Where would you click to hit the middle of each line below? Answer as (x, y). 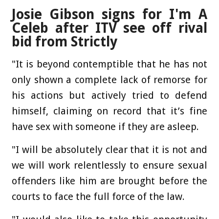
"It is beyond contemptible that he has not (109, 64)
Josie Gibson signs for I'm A (109, 15)
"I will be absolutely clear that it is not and (109, 150)
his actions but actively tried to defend (109, 96)
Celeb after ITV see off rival (109, 28)
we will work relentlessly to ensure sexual (109, 165)
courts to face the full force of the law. (98, 197)
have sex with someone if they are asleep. (105, 127)
